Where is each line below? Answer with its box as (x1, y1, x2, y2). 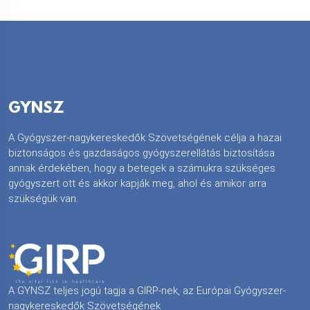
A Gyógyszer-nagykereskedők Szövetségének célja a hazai (8, 131, 282, 144)
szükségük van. (8, 192, 78, 205)
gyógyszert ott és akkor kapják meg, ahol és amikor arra (8, 176, 266, 190)
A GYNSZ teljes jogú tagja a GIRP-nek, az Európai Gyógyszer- (8, 284, 286, 297)
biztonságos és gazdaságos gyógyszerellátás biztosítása (8, 146, 275, 159)
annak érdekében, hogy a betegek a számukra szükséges (8, 161, 275, 174)
